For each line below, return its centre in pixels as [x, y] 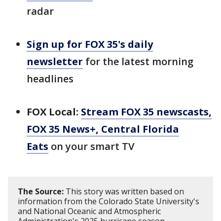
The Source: [41, 191]
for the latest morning [138, 61]
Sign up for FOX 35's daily [90, 44]
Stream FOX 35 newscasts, [146, 111]
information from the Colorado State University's [109, 201]
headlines [50, 78]
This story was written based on [124, 191]
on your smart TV [91, 146]
